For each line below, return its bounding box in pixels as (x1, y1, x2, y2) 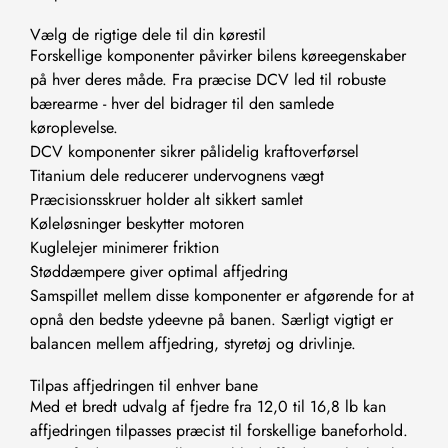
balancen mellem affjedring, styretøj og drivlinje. (30, 332, 356, 356)
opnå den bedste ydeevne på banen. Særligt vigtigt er (30, 308, 393, 332)
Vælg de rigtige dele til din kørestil (30, 23, 266, 47)
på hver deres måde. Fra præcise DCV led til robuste (30, 68, 386, 92)
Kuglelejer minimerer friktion (30, 236, 219, 260)
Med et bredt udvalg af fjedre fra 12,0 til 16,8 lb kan (30, 395, 386, 419)
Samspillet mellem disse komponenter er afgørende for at (30, 284, 414, 308)
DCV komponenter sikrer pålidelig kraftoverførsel (30, 140, 359, 164)
